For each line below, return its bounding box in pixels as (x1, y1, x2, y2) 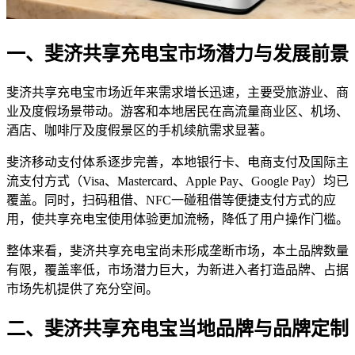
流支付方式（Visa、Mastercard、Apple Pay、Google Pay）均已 (6, 174, 349, 188)
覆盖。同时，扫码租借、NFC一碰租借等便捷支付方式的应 (6, 193, 336, 207)
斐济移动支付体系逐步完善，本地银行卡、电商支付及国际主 (6, 155, 349, 169)
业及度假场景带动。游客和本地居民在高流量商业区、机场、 (6, 104, 349, 118)
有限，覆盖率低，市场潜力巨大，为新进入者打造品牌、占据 (6, 262, 349, 277)
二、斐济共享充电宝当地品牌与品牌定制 (6, 318, 349, 339)
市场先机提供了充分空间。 (6, 281, 158, 296)
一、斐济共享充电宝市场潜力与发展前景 (6, 43, 349, 64)
